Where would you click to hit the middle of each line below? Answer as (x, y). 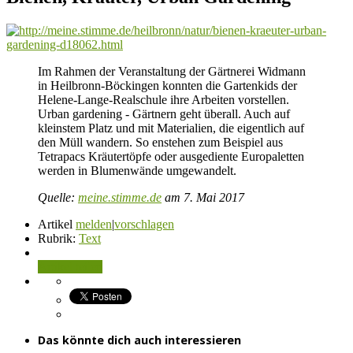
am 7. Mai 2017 (203, 197)
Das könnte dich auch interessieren (139, 340)
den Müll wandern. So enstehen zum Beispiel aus (160, 142)
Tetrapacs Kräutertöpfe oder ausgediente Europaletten (171, 156)
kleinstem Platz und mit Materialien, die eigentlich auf (171, 128)
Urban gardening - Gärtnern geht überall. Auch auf (164, 113)
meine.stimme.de (120, 197)
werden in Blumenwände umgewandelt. (137, 170)
